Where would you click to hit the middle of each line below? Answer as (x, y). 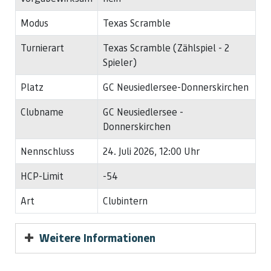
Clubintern (125, 201)
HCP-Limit (42, 176)
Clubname (42, 112)
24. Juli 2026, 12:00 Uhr (151, 151)
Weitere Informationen (97, 238)
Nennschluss (47, 151)
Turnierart (42, 47)
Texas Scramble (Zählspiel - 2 (166, 47)
